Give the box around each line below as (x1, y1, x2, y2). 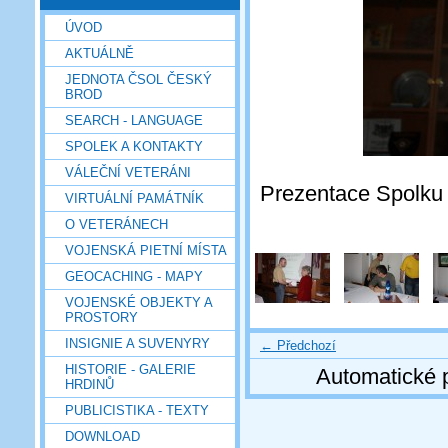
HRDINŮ (65, 376, 114, 392)
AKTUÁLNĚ (65, 45, 134, 61)
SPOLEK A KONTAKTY (65, 138, 203, 154)
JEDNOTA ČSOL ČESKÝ (65, 71, 212, 87)
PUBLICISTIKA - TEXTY (65, 402, 209, 418)
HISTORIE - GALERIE (65, 361, 196, 377)
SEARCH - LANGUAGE (65, 112, 203, 128)
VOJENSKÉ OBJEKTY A (65, 294, 212, 310)
